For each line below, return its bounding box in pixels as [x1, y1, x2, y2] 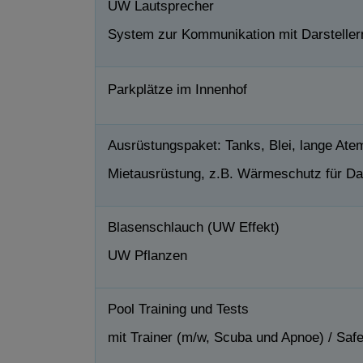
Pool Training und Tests [108, 301, 249, 317]
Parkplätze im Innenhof [108, 81, 247, 97]
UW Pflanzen [108, 247, 187, 263]
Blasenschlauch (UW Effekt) [108, 219, 280, 235]
